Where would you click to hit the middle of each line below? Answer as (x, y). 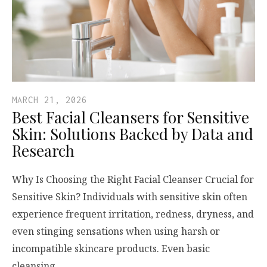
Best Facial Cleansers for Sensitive (131, 117)
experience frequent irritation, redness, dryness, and (133, 214)
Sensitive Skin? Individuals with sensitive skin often (130, 197)
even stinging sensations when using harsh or (116, 231)
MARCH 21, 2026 (49, 100)
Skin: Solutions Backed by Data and (133, 134)
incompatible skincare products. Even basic (111, 249)
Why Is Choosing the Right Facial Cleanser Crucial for (133, 179)
